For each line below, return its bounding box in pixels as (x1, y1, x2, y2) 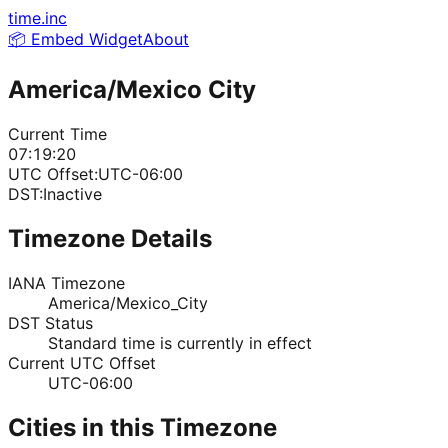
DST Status (8, 312, 93, 333)
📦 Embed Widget (8, 29, 143, 49)
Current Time (8, 123, 107, 144)
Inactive (43, 183, 102, 204)
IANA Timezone (8, 272, 125, 293)
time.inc (8, 8, 67, 28)
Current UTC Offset (8, 352, 156, 373)
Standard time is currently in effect (48, 332, 312, 353)
